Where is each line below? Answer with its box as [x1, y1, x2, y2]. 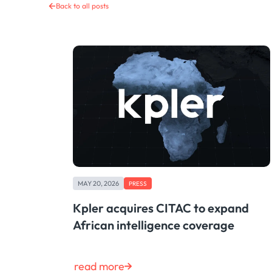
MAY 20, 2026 [78, 179, 119, 188]
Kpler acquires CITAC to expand [73, 200, 249, 216]
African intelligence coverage [73, 217, 234, 233]
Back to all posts [56, 1, 109, 10]
